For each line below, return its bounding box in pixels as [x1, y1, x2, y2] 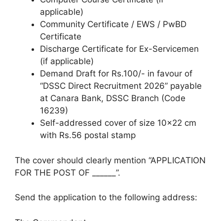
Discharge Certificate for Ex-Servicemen [40, 44, 199, 54]
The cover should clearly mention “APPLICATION [15, 155, 206, 165]
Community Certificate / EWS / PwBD [40, 19, 186, 29]
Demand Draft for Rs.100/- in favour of [40, 69, 192, 78]
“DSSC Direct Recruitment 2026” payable [40, 81, 202, 91]
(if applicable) [40, 56, 94, 66]
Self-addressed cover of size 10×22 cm [40, 118, 196, 128]
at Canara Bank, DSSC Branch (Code [40, 93, 185, 103]
